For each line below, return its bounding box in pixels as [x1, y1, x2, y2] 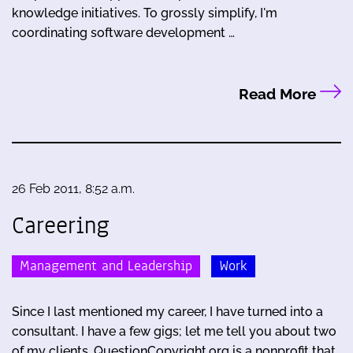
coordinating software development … [12, 25, 235, 41]
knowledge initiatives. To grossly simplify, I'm [12, 6, 277, 21]
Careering [12, 208, 110, 242]
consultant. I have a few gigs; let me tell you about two [12, 324, 336, 340]
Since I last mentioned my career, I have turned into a [12, 304, 323, 320]
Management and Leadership [20, 256, 192, 277]
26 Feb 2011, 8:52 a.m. [12, 180, 135, 196]
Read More [238, 85, 320, 103]
